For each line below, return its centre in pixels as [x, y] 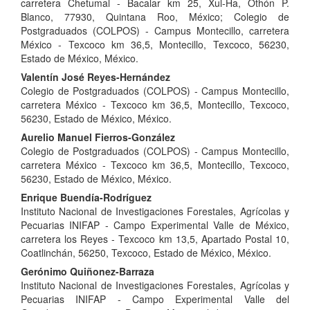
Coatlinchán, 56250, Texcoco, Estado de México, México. [146, 253]
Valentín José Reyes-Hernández [95, 77]
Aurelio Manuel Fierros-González [98, 137]
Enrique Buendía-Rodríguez [86, 198]
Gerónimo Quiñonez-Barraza [88, 272]
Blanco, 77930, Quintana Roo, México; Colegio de [155, 17]
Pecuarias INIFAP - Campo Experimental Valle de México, [155, 225]
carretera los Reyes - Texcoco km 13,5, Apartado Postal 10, [155, 239]
